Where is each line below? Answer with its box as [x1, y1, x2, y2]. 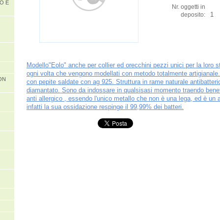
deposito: [181, 11, 205, 18]
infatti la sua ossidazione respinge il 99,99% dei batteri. [27, 103, 184, 110]
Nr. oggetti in [172, 3, 205, 10]
